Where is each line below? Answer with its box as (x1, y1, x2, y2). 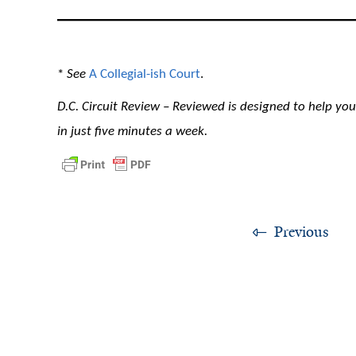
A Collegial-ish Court (89, 67, 200, 81)
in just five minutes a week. (57, 125, 207, 139)
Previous (273, 222, 329, 242)
